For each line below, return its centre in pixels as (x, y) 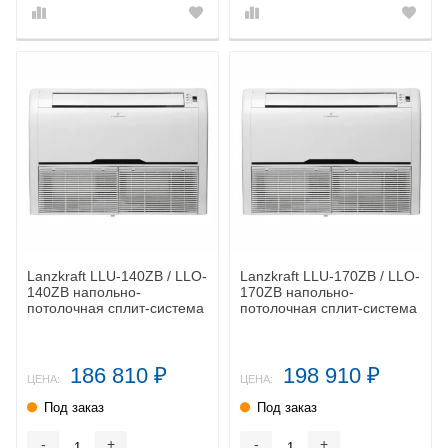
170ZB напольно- (297, 291)
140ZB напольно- (84, 291)
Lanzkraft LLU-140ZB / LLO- (117, 275)
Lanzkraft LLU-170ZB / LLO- (330, 275)
